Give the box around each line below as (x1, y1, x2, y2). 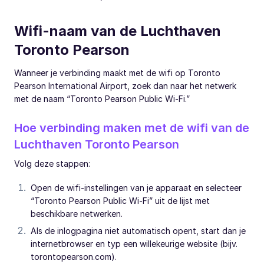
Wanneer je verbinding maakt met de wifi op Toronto (14, 67, 220, 78)
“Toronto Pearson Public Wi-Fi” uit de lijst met (31, 195, 210, 206)
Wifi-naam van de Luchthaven (14, 22, 221, 39)
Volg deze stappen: (14, 158, 90, 169)
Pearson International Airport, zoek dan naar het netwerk (14, 80, 236, 91)
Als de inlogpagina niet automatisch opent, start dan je (31, 225, 246, 236)
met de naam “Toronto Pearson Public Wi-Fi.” (14, 93, 190, 104)
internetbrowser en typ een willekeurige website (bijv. (31, 238, 237, 249)
